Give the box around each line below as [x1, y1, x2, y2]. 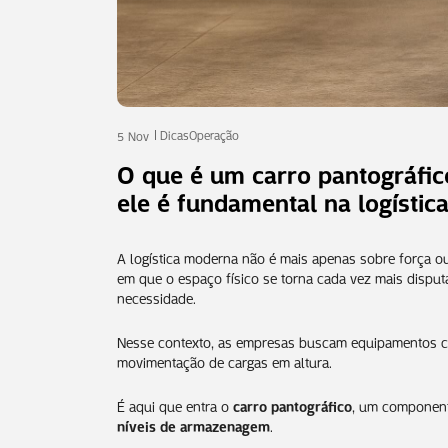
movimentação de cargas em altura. [117, 349, 332, 372]
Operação [189, 124, 239, 143]
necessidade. [117, 285, 196, 308]
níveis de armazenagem [117, 413, 270, 436]
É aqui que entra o [117, 393, 233, 416]
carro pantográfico [233, 393, 352, 416]
